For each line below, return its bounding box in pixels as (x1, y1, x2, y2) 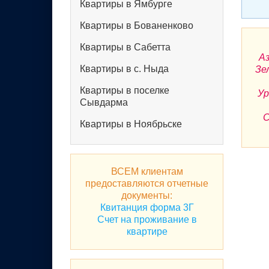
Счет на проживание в (97, 214, 197, 225)
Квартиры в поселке (80, 85, 169, 95)
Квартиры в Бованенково (80, 20, 193, 31)
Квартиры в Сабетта (80, 42, 171, 52)
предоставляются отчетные (85, 178, 208, 189)
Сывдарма (80, 97, 128, 107)
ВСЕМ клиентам (110, 166, 183, 177)
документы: (121, 190, 172, 201)
